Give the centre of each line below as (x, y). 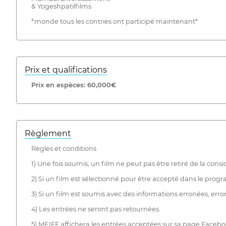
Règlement (48, 133)
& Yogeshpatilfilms (61, 7)
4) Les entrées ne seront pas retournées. (96, 209)
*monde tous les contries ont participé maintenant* (114, 22)
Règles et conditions (64, 148)
